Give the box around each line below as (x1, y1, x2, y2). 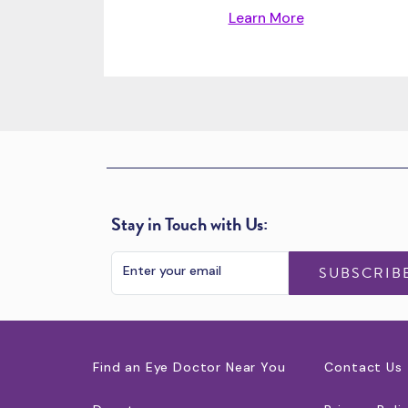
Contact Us (324, 359, 403, 375)
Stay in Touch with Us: (111, 210, 268, 238)
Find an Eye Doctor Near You (93, 359, 286, 375)
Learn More (228, 8, 304, 27)
